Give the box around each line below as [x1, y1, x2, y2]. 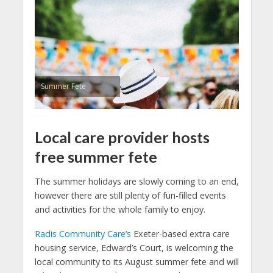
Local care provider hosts [34, 128, 210, 146]
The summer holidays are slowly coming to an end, [34, 175, 239, 187]
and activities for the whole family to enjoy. [34, 203, 205, 215]
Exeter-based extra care [130, 228, 230, 240]
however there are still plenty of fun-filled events [34, 189, 226, 201]
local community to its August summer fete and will [34, 256, 239, 268]
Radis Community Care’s [34, 228, 131, 240]
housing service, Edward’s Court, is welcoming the [34, 242, 233, 254]
